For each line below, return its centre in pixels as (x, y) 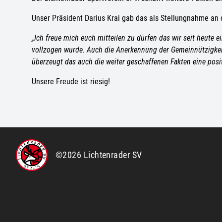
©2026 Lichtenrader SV (99, 155)
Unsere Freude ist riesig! (71, 82)
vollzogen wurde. (58, 50)
